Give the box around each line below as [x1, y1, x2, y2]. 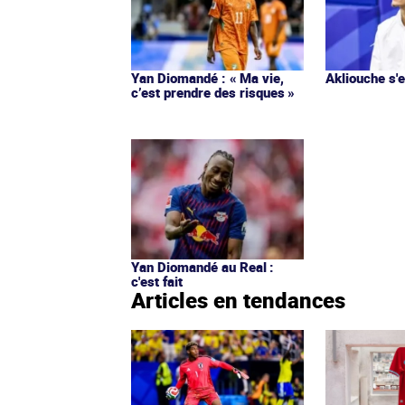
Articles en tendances [131, 286, 345, 316]
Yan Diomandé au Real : [131, 258, 274, 277]
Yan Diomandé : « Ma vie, [131, 69, 284, 88]
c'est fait [131, 272, 183, 291]
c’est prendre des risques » [131, 83, 295, 102]
